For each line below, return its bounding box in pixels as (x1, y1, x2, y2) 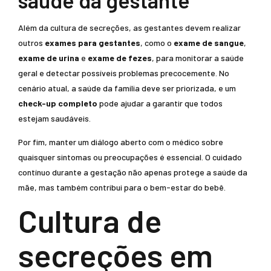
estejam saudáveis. (18, 113, 91, 123)
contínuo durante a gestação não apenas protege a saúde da (18, 167, 247, 177)
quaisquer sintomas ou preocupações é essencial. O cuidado (18, 152, 242, 162)
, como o (140, 38, 174, 48)
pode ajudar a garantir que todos (97, 98, 223, 108)
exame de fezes (88, 53, 152, 63)
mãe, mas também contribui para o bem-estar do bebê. (18, 182, 226, 192)
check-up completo (18, 98, 97, 108)
